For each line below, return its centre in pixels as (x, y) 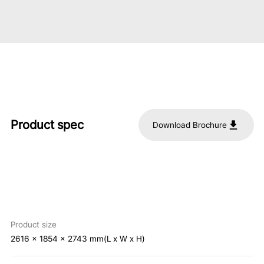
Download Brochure (189, 125)
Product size (33, 224)
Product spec (47, 125)
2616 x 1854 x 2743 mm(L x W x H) (77, 238)
